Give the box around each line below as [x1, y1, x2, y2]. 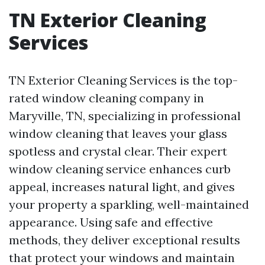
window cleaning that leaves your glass [9, 126, 227, 141]
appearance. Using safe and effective [9, 215, 213, 230]
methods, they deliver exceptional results [9, 232, 240, 247]
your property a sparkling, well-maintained [9, 197, 249, 212]
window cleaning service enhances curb [9, 161, 231, 176]
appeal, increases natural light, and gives [9, 179, 235, 194]
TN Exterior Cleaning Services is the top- [9, 73, 238, 88]
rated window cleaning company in [9, 91, 204, 105]
